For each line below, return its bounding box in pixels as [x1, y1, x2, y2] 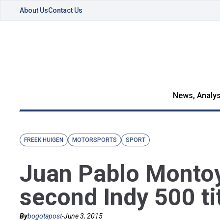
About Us [20, 6, 48, 14]
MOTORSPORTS [72, 137, 117, 143]
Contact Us [48, 6, 82, 14]
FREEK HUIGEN [24, 137, 63, 143]
